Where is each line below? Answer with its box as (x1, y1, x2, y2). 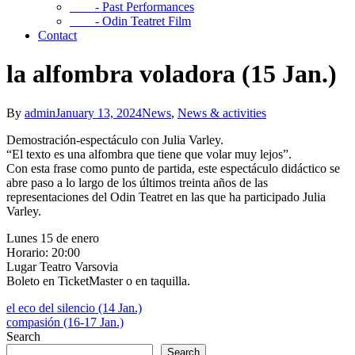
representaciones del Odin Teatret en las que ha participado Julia (6, 189, 326, 204)
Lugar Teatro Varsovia (6, 259, 118, 273)
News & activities (177, 105, 266, 120)
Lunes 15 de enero (6, 231, 99, 245)
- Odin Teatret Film (70, 13, 191, 28)
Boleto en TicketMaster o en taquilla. (6, 273, 190, 288)
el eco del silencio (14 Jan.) (6, 300, 142, 315)
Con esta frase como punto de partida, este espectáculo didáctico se (6, 161, 340, 175)
